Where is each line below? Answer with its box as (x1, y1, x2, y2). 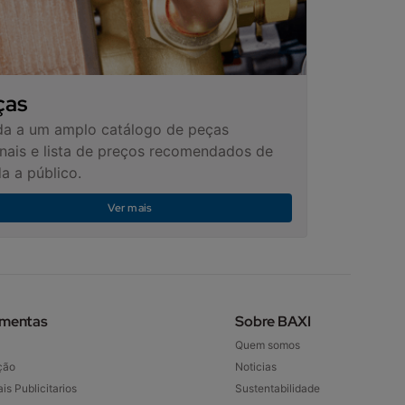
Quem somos (234, 338, 300, 352)
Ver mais (108, 200, 153, 215)
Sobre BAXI (234, 312, 311, 331)
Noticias (234, 360, 277, 373)
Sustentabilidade (234, 381, 320, 395)
